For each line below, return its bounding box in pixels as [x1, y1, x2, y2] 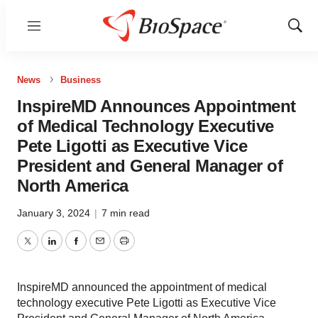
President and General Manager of [17, 156, 283, 175]
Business [60, 75, 101, 85]
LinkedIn [50, 243, 94, 256]
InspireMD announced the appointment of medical [17, 281, 267, 293]
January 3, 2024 [17, 207, 93, 219]
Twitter [26, 243, 60, 256]
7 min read [102, 207, 150, 219]
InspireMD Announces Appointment [17, 97, 296, 116]
